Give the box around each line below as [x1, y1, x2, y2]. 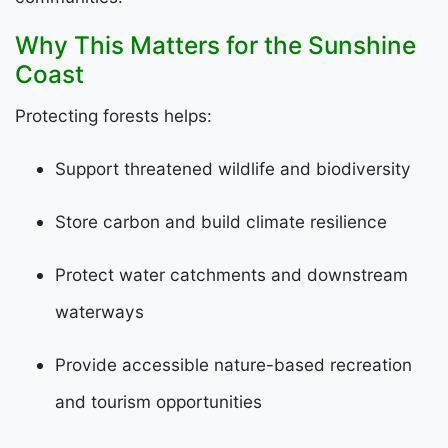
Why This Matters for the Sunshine [15, 29, 416, 60]
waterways [55, 300, 144, 322]
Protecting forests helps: [15, 104, 212, 126]
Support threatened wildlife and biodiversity [55, 157, 411, 179]
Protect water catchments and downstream [55, 263, 408, 285]
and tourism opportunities [55, 390, 262, 412]
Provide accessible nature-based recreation [55, 353, 412, 375]
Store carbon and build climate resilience [55, 210, 387, 232]
